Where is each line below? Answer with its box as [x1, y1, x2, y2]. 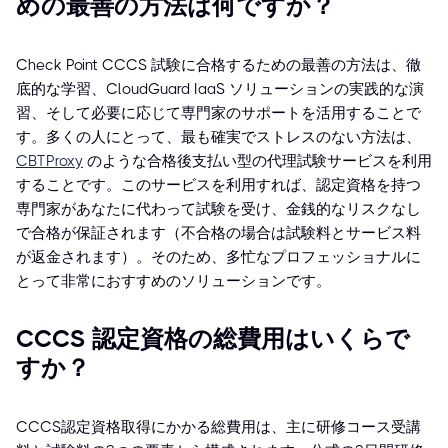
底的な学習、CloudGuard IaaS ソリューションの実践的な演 [16, 80, 424, 99]
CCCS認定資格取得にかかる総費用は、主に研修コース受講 [16, 418, 421, 437]
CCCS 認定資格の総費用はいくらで [16, 325, 410, 354]
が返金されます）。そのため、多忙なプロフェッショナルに [16, 248, 421, 267]
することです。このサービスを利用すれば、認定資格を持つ [16, 176, 421, 195]
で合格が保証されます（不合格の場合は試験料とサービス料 [16, 224, 421, 243]
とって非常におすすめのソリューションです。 [16, 272, 331, 291]
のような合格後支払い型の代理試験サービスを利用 [83, 152, 432, 171]
